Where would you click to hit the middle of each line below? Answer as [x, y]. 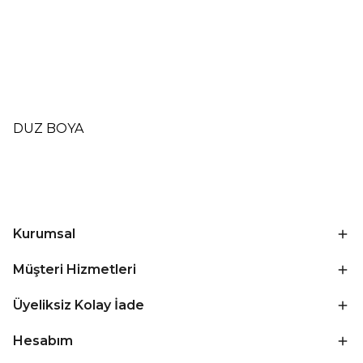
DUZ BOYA [48, 128]
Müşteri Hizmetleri [75, 269]
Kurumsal [44, 234]
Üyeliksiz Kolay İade [79, 305]
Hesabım [43, 341]
